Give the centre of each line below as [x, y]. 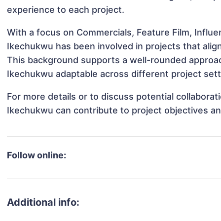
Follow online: [37, 155]
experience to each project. [66, 10]
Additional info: [43, 203]
